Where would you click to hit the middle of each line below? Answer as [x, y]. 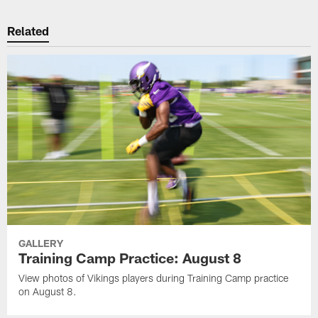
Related [28, 31]
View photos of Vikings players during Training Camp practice [154, 278]
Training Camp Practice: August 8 [130, 257]
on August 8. [48, 291]
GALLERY [41, 243]
